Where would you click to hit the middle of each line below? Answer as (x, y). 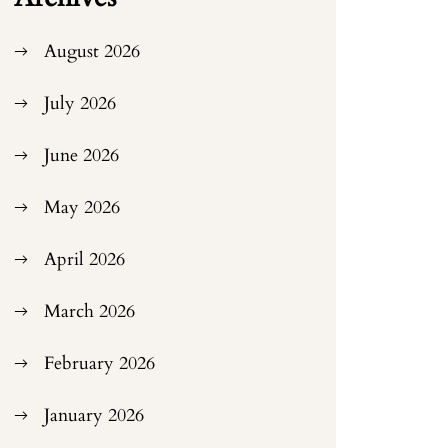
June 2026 (82, 155)
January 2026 (94, 415)
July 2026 (80, 103)
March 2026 (90, 311)
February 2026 (100, 363)
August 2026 (92, 51)
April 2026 (85, 259)
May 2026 (82, 207)
